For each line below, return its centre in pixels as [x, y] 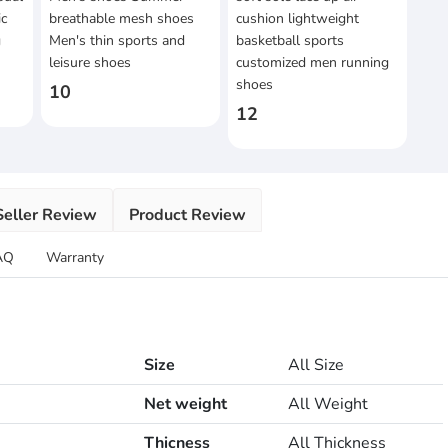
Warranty [75, 258]
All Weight [328, 404]
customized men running [312, 63]
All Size [316, 365]
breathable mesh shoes [121, 19]
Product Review [187, 215]
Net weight [185, 404]
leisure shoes [89, 63]
